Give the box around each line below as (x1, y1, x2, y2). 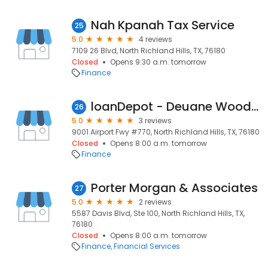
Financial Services (114, 241, 180, 251)
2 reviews (139, 197, 172, 207)
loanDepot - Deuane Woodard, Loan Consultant (251, 98, 258, 115)
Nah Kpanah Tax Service (91, 17, 234, 33)
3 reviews (139, 115, 172, 126)
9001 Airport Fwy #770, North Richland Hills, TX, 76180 (72, 127, 260, 137)
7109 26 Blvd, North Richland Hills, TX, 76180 (72, 45, 226, 56)
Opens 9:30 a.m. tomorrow (110, 57, 206, 67)
